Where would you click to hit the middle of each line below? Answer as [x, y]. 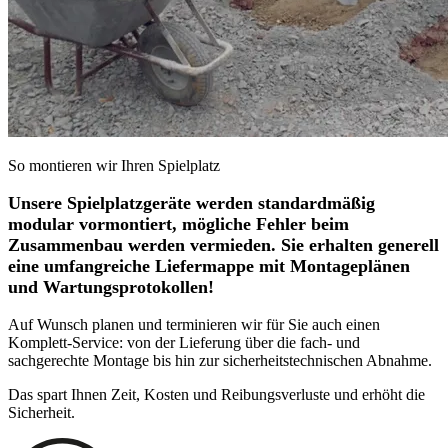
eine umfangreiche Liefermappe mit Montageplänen [209, 266]
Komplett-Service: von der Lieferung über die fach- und [184, 343]
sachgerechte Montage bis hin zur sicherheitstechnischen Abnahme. [220, 361]
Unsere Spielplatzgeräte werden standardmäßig [191, 203]
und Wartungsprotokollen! [111, 287]
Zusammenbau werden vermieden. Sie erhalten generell [223, 245]
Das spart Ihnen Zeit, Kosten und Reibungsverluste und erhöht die [216, 395]
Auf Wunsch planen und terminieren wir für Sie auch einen [194, 325]
